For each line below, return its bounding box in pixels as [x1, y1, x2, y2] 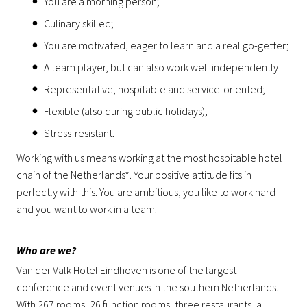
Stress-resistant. [44, 126, 114, 140]
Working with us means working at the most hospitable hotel [16, 151, 282, 165]
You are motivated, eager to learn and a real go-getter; [44, 38, 289, 53]
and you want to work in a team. [16, 202, 157, 217]
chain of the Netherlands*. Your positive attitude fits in [16, 168, 251, 182]
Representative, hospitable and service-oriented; [44, 82, 265, 97]
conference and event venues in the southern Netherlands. [16, 280, 278, 295]
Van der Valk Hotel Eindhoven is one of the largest [16, 263, 236, 278]
